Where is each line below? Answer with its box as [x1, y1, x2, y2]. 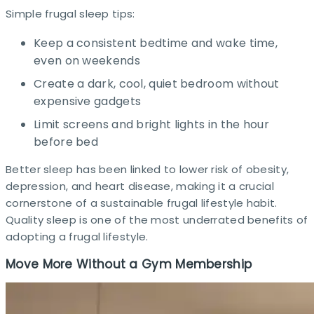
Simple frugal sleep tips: [6, 6, 135, 21]
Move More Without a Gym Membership [6, 256, 252, 273]
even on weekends [34, 52, 140, 69]
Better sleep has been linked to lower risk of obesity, [6, 161, 289, 177]
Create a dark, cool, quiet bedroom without [34, 75, 280, 92]
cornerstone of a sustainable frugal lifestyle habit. [6, 195, 278, 210]
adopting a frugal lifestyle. [6, 228, 149, 244]
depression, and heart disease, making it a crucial [6, 178, 274, 193]
